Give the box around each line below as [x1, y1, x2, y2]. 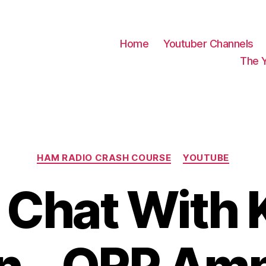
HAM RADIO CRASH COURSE [37, 151, 172, 163]
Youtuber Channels [163, 37, 254, 50]
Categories [132, 145, 185, 159]
